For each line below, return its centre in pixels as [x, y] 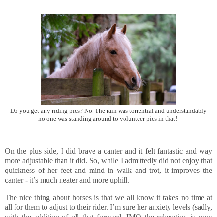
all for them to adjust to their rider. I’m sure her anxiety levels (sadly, [108, 207]
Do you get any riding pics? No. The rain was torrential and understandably [108, 111]
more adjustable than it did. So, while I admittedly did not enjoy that [108, 161]
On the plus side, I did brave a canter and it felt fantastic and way [108, 151]
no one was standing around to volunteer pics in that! [108, 119]
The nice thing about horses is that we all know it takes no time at [108, 198]
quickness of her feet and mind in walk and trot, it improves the [108, 170]
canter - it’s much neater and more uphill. [67, 180]
